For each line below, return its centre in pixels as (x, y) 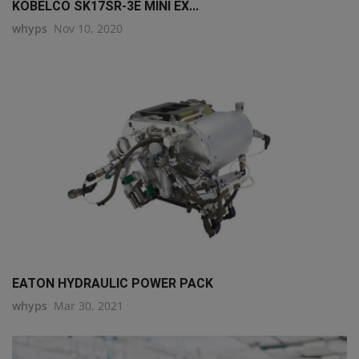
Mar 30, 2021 (89, 305)
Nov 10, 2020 (88, 28)
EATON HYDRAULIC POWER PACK (113, 283)
